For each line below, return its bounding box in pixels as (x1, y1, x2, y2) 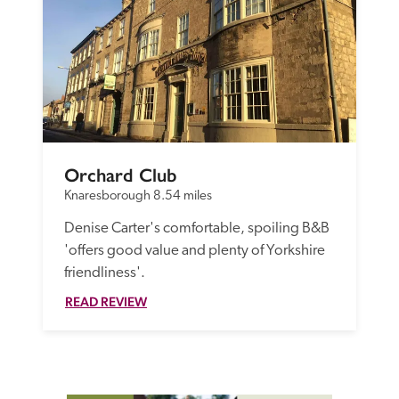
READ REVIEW (65, 293, 147, 309)
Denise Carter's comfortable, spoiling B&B (64, 220, 330, 236)
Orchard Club (64, 163, 177, 187)
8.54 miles (153, 189, 212, 203)
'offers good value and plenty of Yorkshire (64, 242, 325, 258)
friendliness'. (64, 265, 145, 281)
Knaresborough (64, 189, 151, 203)
